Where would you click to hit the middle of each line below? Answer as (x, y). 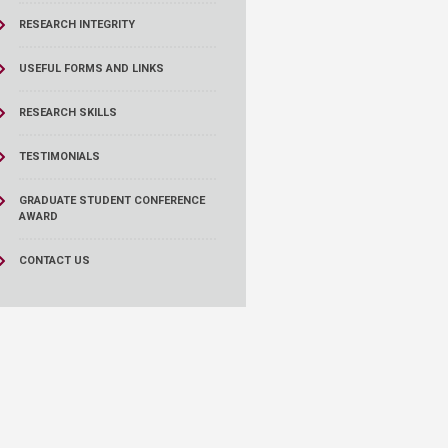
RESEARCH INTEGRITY (76, 24)
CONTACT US (54, 260)
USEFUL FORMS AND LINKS (91, 68)
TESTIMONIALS (59, 156)
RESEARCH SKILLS (67, 112)
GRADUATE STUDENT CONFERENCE (111, 200)
